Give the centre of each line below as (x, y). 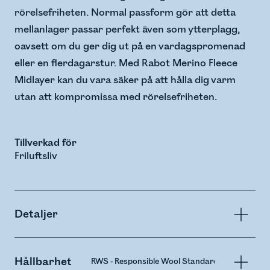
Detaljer (36, 214)
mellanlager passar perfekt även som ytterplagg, (127, 30)
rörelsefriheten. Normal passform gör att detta (125, 13)
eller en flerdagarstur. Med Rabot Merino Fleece (126, 64)
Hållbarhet (43, 262)
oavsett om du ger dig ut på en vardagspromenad (130, 47)
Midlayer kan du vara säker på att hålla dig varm (125, 80)
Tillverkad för (46, 143)
